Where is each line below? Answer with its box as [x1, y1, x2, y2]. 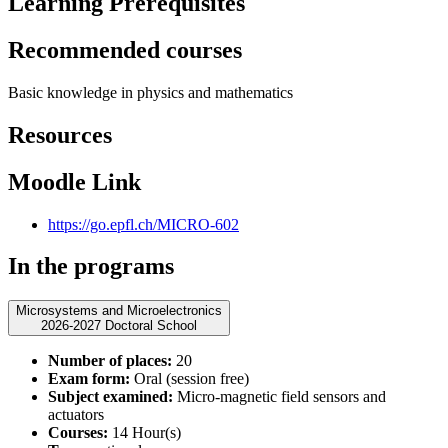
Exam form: [48, 370, 130, 388]
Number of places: [48, 352, 172, 370]
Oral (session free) [130, 370, 249, 388]
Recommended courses [8, 36, 242, 63]
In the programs [8, 253, 174, 280]
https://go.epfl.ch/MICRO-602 [48, 215, 239, 233]
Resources [8, 121, 112, 148]
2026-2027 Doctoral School [41, 318, 197, 334]
